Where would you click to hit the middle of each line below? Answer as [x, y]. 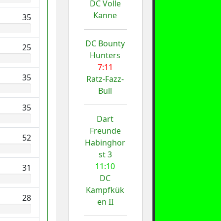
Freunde [105, 130]
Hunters [105, 55]
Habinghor [105, 142]
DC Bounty [105, 43]
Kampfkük [105, 190]
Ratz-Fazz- [105, 79]
